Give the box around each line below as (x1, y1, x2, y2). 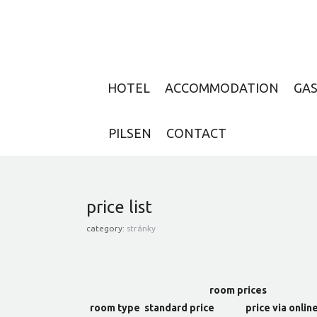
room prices (209, 284, 267, 296)
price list (86, 197, 152, 217)
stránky (127, 224, 156, 234)
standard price (144, 302, 214, 314)
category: (86, 224, 127, 234)
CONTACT (166, 126, 226, 141)
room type (90, 302, 140, 314)
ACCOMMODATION (165, 81, 279, 96)
